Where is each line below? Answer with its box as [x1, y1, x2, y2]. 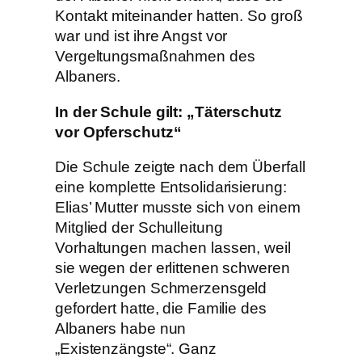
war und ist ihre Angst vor [55, 27, 228, 45]
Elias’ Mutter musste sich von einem [55, 199, 301, 217]
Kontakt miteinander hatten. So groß [55, 7, 303, 25]
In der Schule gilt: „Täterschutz [55, 103, 282, 120]
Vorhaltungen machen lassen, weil [55, 239, 291, 257]
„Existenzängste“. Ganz [55, 340, 217, 358]
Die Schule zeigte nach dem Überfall [55, 158, 305, 176]
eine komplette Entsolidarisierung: [55, 179, 287, 196]
